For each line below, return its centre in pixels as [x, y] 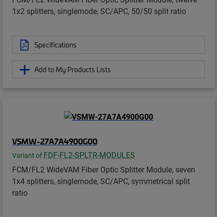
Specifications [55, 45]
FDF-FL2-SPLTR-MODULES [89, 155]
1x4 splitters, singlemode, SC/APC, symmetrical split [101, 181]
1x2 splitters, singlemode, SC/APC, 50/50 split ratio [99, 11]
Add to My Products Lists [73, 70]
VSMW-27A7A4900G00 [55, 141]
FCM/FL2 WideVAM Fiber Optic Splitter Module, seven [104, 170]
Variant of [28, 156]
